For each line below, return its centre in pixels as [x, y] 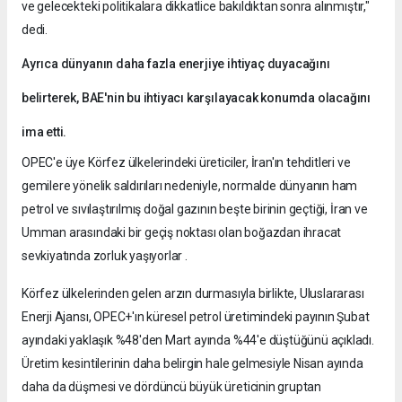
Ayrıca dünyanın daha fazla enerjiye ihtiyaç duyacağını [176, 63]
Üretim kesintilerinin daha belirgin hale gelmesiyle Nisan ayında [192, 363]
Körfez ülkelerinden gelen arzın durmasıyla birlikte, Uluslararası [193, 293]
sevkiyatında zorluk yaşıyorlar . [105, 255]
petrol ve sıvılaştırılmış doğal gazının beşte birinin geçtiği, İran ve [195, 209]
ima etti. [44, 131]
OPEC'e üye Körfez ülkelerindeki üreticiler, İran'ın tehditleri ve [186, 162]
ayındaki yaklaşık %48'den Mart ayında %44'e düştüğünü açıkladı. [198, 340]
